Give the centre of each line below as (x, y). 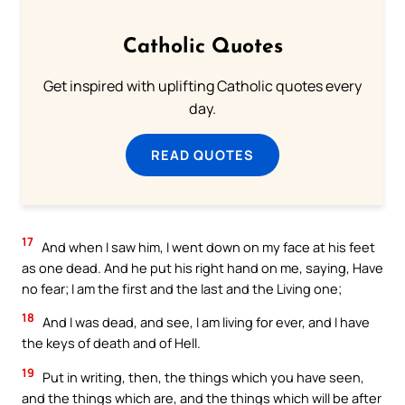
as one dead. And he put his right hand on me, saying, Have (202, 267)
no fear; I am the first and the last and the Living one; (182, 288)
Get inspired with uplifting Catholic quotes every (202, 85)
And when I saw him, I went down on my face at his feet (207, 246)
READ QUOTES (202, 154)
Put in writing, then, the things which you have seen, (202, 377)
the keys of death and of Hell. (111, 343)
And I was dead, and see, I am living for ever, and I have (205, 322)
